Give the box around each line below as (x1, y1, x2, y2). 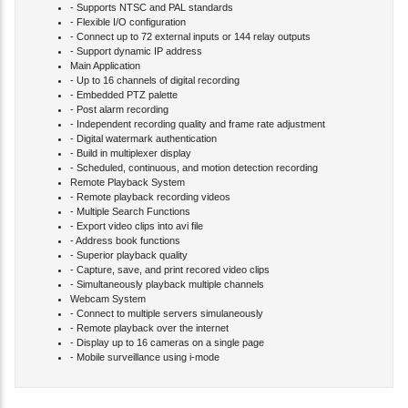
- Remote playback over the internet (70, 325, 229, 337)
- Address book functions (70, 238, 180, 250)
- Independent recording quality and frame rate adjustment (70, 121, 325, 133)
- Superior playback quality (70, 252, 188, 264)
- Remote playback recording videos (70, 194, 230, 206)
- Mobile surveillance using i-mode (70, 354, 219, 366)
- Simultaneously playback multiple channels (70, 281, 264, 293)
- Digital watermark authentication (70, 136, 217, 148)
